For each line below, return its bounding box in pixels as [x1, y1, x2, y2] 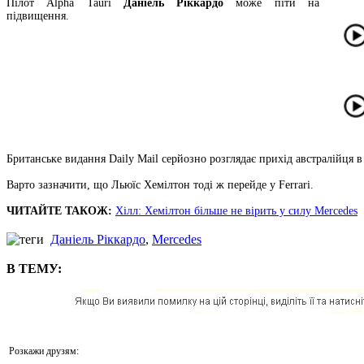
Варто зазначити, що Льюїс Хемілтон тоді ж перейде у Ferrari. [6, 178, 314, 191]
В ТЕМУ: [6, 261, 62, 275]
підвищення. [6, 9, 69, 22]
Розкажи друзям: [9, 344, 79, 357]
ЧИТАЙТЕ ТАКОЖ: [6, 204, 112, 217]
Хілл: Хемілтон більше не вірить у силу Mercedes [115, 204, 357, 217]
